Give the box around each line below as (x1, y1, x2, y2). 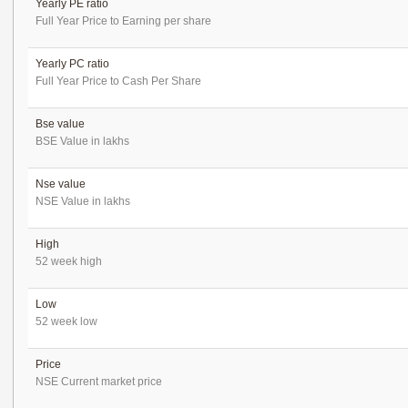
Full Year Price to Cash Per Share (36, 75, 201, 87)
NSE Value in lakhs (36, 195, 130, 208)
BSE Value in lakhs (36, 135, 129, 148)
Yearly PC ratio (36, 57, 109, 70)
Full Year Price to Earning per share (36, 15, 211, 27)
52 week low (36, 315, 97, 328)
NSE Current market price (36, 375, 162, 388)
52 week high (36, 255, 102, 268)
